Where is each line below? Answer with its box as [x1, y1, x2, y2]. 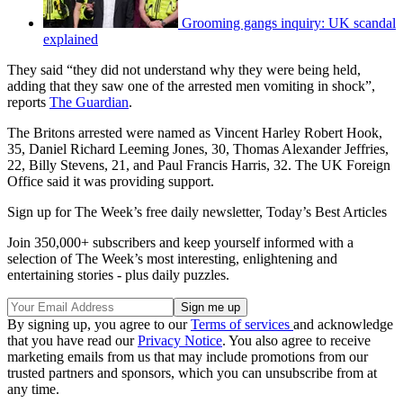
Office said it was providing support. [7, 173, 214, 189]
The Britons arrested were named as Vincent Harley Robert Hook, [7, 124, 382, 140]
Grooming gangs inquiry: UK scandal [182, 14, 396, 31]
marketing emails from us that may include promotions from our [7, 348, 368, 364]
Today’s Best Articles [266, 203, 387, 219]
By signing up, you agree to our [7, 316, 191, 332]
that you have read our [7, 332, 138, 348]
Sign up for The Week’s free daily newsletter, [7, 203, 266, 219]
